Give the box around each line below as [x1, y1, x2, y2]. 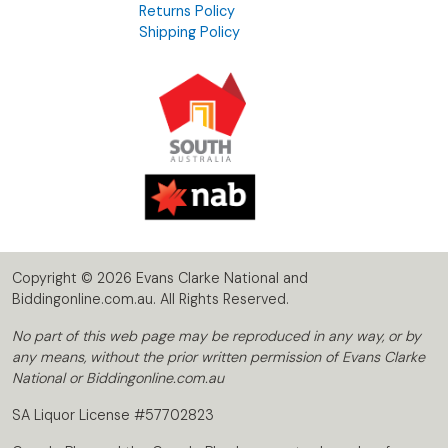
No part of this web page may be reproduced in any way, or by [12, 327, 421, 346]
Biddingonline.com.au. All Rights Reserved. [12, 290, 289, 309]
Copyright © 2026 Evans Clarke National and [12, 269, 308, 288]
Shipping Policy [139, 23, 240, 42]
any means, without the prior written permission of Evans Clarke [12, 348, 425, 367]
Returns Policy [139, 2, 235, 21]
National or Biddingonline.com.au [12, 369, 224, 388]
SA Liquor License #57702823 [12, 406, 214, 425]
